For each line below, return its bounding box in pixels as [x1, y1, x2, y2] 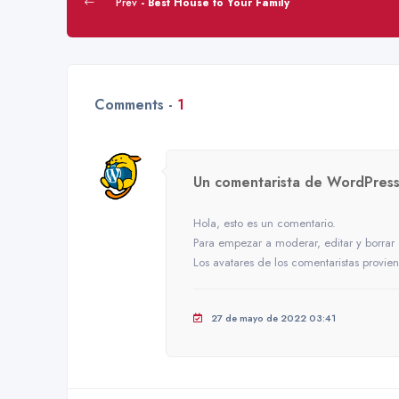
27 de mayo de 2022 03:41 [211, 310, 336, 325]
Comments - [94, 94, 177, 115]
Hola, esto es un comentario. [193, 214, 336, 232]
